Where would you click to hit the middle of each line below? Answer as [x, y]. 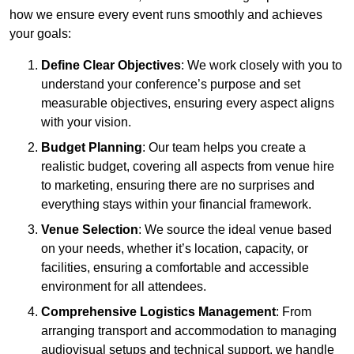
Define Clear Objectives [111, 66]
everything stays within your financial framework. [176, 205]
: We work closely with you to [262, 66]
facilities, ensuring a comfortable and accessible [175, 268]
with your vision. [86, 122]
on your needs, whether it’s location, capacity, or [175, 249]
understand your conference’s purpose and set [171, 85]
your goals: [40, 34]
